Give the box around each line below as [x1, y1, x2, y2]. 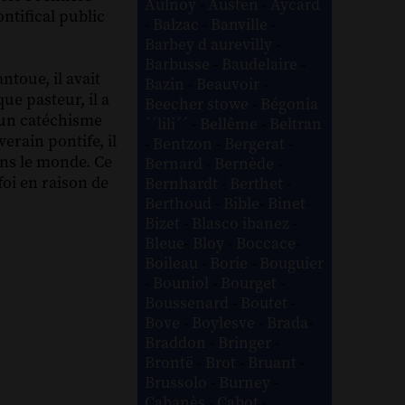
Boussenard [145, 293, 233, 314]
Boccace [236, 233, 297, 254]
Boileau [145, 253, 202, 274]
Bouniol [153, 273, 213, 294]
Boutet [240, 293, 292, 314]
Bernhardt [145, 174, 222, 194]
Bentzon [153, 134, 217, 155]
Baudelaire [221, 54, 302, 75]
